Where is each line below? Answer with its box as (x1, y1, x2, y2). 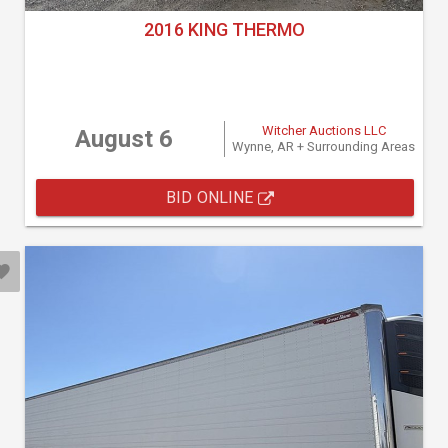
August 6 (75, 125, 174, 153)
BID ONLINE (166, 188, 258, 207)
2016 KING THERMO (143, 19, 305, 40)
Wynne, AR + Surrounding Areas (232, 139, 416, 154)
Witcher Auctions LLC (261, 123, 386, 138)
